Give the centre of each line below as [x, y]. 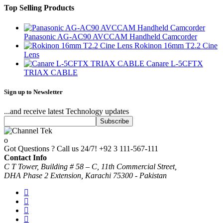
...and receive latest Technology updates [66, 111]
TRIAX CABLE [51, 72]
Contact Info [25, 158]
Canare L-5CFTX [175, 63]
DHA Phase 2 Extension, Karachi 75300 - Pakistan [85, 176]
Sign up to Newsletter [33, 92]
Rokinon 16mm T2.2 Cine [176, 45]
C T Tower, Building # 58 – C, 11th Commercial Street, [90, 167]
